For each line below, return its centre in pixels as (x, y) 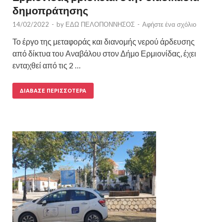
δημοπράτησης (50, 10)
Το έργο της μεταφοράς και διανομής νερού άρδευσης (104, 41)
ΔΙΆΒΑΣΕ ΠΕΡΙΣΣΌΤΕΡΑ (53, 90)
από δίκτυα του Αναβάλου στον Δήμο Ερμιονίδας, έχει (104, 53)
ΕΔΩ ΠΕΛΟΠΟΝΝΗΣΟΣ (100, 24)
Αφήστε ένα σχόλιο (169, 24)
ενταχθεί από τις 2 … (47, 65)
